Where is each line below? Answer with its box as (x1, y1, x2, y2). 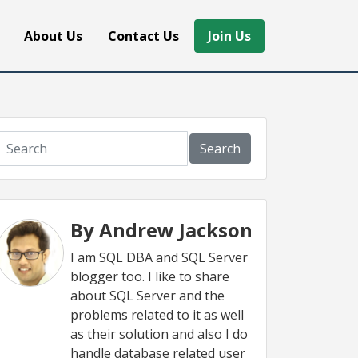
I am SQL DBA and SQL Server (70, 249, 248, 266)
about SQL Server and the (70, 287, 225, 304)
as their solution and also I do (70, 325, 248, 343)
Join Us (208, 26, 251, 45)
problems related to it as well (70, 306, 244, 324)
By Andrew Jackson (70, 217, 253, 243)
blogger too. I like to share (70, 268, 229, 285)
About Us (24, 26, 82, 45)
